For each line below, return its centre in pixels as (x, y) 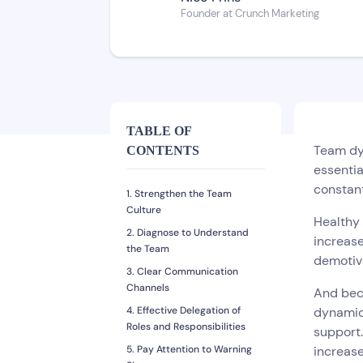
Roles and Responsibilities (186, 327)
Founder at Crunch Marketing (250, 13)
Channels (148, 288)
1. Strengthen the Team (179, 194)
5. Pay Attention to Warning (189, 350)
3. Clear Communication (182, 272)
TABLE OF (159, 131)
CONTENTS (163, 151)
